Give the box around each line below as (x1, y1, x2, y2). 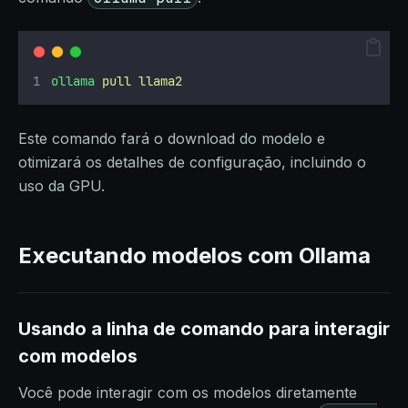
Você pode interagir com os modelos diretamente (18, 383, 357, 402)
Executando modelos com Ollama (18, 242, 371, 269)
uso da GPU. (18, 177, 105, 195)
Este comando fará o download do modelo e (18, 129, 325, 148)
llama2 (138, 73, 183, 89)
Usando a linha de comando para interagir (18, 318, 390, 340)
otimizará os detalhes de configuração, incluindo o (18, 153, 366, 171)
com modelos (18, 345, 138, 367)
